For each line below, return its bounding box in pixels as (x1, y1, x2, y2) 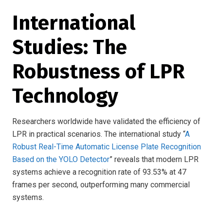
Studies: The (12, 35, 127, 60)
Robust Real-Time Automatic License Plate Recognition (12, 142, 201, 152)
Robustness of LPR (12, 59, 185, 84)
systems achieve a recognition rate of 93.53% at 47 (12, 167, 186, 177)
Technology (12, 84, 118, 109)
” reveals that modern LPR (109, 155, 199, 164)
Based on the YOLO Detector (12, 155, 109, 164)
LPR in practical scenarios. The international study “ (12, 129, 185, 139)
